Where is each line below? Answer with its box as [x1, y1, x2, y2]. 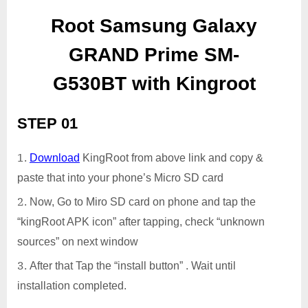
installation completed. [17, 280, 126, 292]
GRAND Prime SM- [69, 44, 239, 66]
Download [30, 151, 80, 164]
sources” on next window [17, 235, 138, 247]
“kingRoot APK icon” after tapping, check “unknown [17, 215, 265, 228]
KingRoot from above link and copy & [80, 151, 263, 164]
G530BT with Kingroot [52, 73, 256, 95]
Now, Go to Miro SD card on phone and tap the [30, 195, 256, 208]
